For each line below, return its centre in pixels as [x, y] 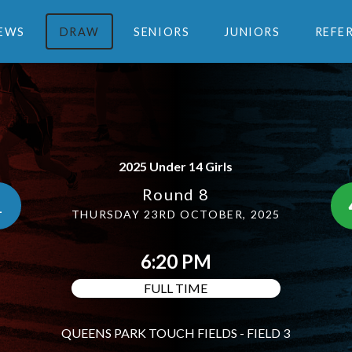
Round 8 [176, 194]
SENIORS [162, 31]
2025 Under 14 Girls [176, 166]
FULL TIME [176, 288]
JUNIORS [252, 31]
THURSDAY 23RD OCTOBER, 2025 [176, 214]
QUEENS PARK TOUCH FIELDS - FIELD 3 [176, 333]
